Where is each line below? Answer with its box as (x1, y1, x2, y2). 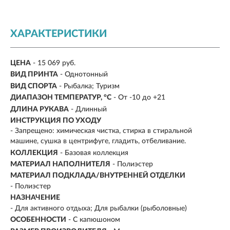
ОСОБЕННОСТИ (10, 216, 66, 224)
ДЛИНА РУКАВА (10, 105, 69, 113)
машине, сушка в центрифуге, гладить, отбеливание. (10, 138, 186, 145)
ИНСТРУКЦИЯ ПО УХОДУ (10, 117, 101, 125)
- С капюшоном (68, 216, 120, 224)
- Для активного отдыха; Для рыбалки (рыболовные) (10, 204, 187, 212)
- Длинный (71, 105, 107, 113)
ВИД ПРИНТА (10, 71, 58, 79)
